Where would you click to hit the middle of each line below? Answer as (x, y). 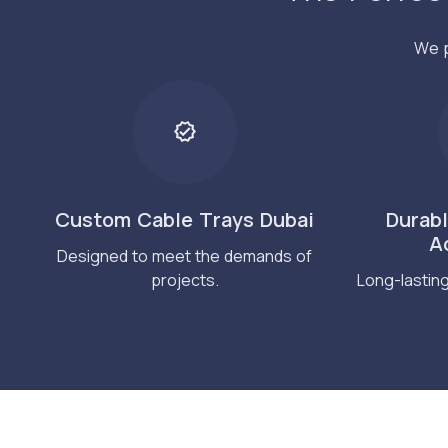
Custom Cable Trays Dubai (184, 219)
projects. (184, 279)
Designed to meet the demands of (184, 255)
